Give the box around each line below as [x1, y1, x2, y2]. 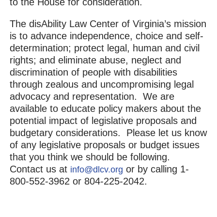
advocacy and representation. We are [9, 91, 174, 102]
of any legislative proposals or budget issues [9, 139, 200, 151]
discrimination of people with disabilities [9, 67, 177, 78]
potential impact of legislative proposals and [9, 115, 197, 126]
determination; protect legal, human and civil [9, 43, 200, 54]
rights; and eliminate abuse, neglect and [9, 55, 181, 66]
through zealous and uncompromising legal [9, 79, 194, 90]
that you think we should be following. [9, 152, 173, 163]
